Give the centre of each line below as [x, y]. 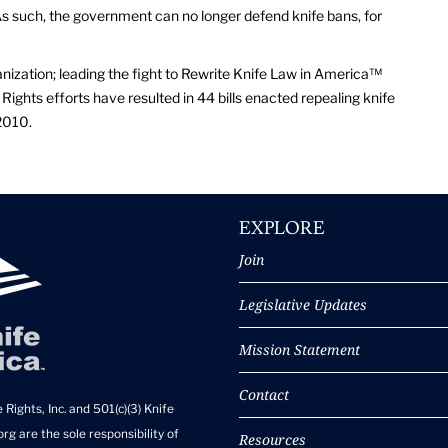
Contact [264, 394]
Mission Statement [299, 349]
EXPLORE [282, 228]
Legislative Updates [303, 304]
